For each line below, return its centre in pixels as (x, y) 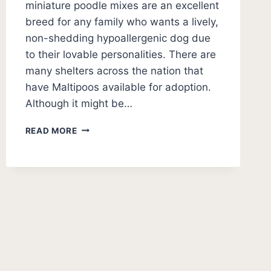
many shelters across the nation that (114, 70)
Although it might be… (79, 103)
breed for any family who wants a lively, (122, 21)
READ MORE (51, 130)
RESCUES (97, 165)
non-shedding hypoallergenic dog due (118, 38)
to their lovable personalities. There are (120, 54)
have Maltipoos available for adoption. (118, 87)
